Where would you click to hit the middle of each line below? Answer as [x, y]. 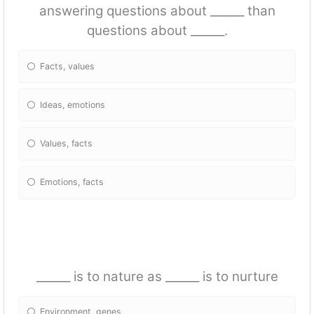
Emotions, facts [72, 182]
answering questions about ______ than [157, 11]
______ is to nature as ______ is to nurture [157, 276]
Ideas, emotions [73, 104]
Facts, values [68, 66]
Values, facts [67, 144]
